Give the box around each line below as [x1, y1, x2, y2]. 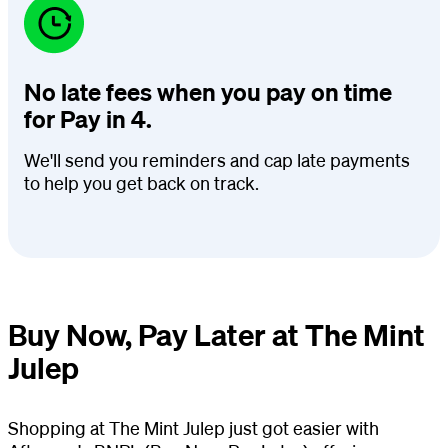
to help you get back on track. [24, 171, 259, 194]
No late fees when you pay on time [24, 76, 392, 107]
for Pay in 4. [24, 103, 152, 134]
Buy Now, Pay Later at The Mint [8, 315, 425, 353]
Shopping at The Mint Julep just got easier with [8, 416, 379, 439]
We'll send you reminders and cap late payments [24, 148, 410, 171]
